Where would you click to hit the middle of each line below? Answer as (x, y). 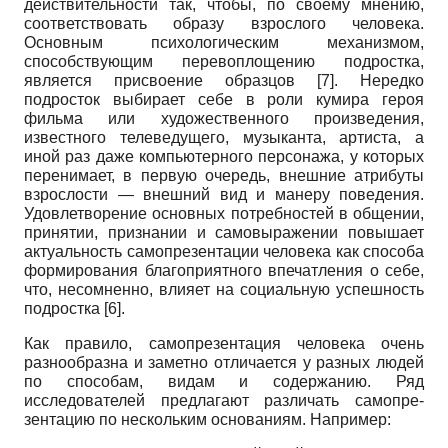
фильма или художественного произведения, (224, 119)
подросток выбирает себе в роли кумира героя (224, 100)
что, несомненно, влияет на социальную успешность (224, 290)
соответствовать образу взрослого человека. (224, 24)
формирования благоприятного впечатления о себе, (224, 271)
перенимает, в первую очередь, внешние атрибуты (224, 176)
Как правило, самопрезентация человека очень (224, 344)
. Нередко (379, 81)
